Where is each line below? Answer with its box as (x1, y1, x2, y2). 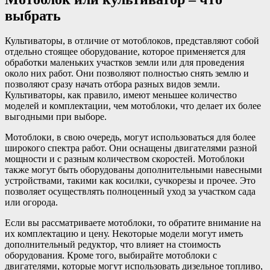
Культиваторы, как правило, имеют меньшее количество (5, 90, 237, 101)
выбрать (5, 7, 61, 24)
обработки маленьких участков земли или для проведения (5, 57, 244, 68)
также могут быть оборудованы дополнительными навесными (5, 165, 262, 175)
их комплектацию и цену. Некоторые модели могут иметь (5, 228, 243, 239)
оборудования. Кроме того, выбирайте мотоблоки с (5, 250, 217, 261)
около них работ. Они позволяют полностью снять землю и (5, 68, 249, 79)
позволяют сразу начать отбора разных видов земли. (5, 79, 220, 90)
